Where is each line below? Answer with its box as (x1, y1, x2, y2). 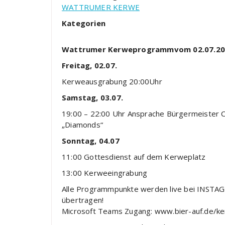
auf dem (133, 152, 165, 162)
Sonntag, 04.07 (62, 136, 120, 146)
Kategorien (62, 18, 105, 28)
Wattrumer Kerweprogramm (62, 44, 174, 54)
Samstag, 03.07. (62, 92, 123, 102)
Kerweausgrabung (62, 76, 130, 86)
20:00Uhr (129, 76, 162, 86)
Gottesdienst (84, 152, 134, 162)
